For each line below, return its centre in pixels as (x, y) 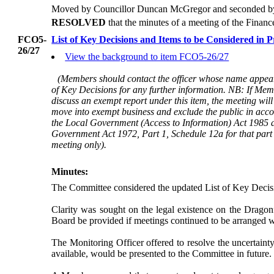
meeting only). (79, 145)
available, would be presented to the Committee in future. (162, 254)
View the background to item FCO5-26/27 (147, 57)
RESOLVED (79, 22)
